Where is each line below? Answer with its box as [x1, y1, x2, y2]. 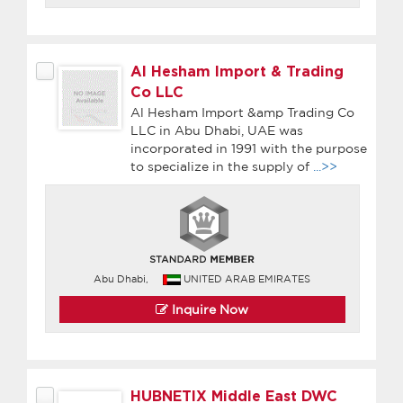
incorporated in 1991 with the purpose [130, 140, 367, 156]
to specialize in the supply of [130, 158, 313, 174]
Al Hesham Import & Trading [130, 64, 344, 79]
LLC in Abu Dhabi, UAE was [130, 122, 303, 138]
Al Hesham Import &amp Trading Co [130, 104, 354, 120]
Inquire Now [168, 301, 249, 317]
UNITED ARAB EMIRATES [184, 273, 311, 284]
